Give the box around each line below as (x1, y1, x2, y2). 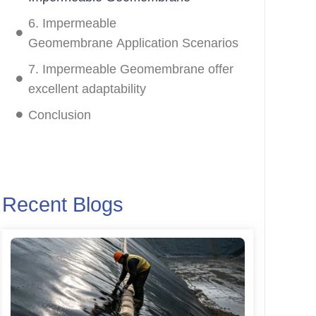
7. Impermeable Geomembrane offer (28, 61, 233, 76)
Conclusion (28, 107, 91, 122)
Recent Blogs (1, 193, 123, 216)
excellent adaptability (28, 81, 146, 96)
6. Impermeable (28, 16, 116, 30)
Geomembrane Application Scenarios (28, 35, 238, 50)
